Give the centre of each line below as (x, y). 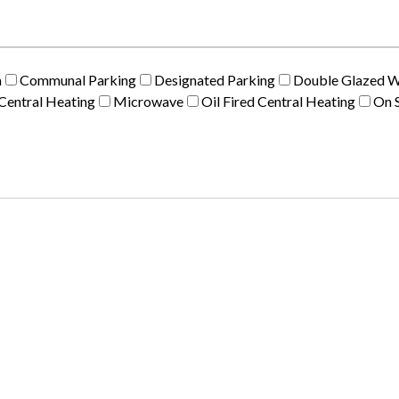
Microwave (148, 101)
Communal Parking (78, 80)
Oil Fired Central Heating (278, 101)
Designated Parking (215, 80)
